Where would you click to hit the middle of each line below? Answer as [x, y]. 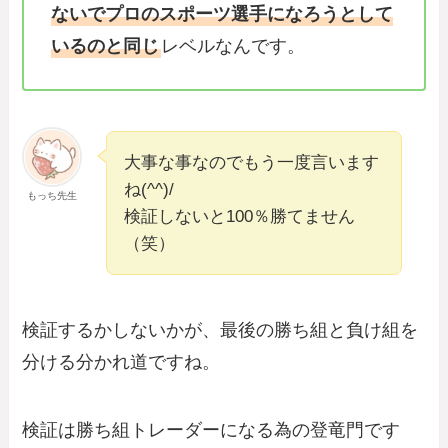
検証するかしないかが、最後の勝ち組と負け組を [220, 330]
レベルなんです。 [233, 45]
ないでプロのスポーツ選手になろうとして [222, 13]
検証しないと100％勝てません [240, 216]
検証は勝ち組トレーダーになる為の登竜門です [211, 430]
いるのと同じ [105, 45]
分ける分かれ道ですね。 [121, 362]
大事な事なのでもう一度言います [252, 162]
